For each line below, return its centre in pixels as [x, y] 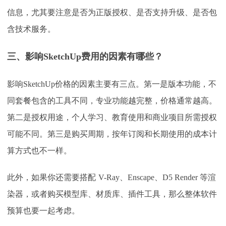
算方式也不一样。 [39, 151]
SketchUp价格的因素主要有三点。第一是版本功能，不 [120, 84]
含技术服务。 [31, 29]
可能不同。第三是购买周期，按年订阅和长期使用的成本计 [112, 134]
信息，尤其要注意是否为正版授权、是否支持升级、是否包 [112, 12]
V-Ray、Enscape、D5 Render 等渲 [157, 177]
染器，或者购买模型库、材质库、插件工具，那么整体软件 [112, 194]
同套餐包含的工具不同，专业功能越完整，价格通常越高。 [112, 101]
